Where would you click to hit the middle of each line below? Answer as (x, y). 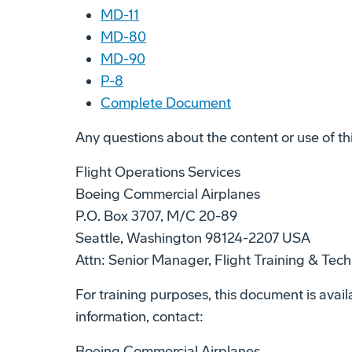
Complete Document (166, 103)
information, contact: (139, 316)
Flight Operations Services (158, 172)
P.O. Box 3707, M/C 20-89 (156, 216)
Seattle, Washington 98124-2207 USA (193, 238)
